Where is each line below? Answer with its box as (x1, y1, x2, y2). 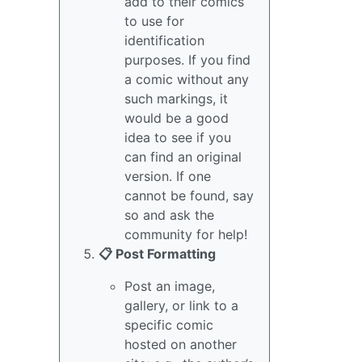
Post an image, (124, 278, 215, 294)
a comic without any (124, 71, 249, 87)
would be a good (124, 110, 229, 126)
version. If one (124, 168, 211, 184)
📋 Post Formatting (99, 246, 216, 262)
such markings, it (124, 90, 228, 107)
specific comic (124, 317, 213, 333)
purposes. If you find (124, 52, 250, 68)
